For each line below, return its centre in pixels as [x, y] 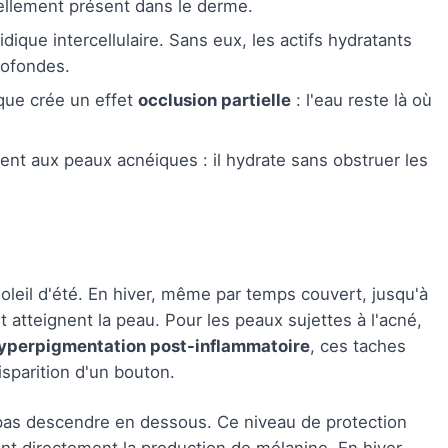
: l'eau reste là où [361, 100]
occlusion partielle [214, 100]
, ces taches [358, 346]
